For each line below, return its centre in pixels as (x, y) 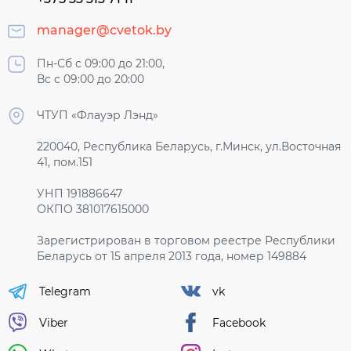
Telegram (65, 291)
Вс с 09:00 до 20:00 (90, 80)
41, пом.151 (65, 163)
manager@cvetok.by (104, 30)
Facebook (239, 322)
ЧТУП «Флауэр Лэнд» (98, 116)
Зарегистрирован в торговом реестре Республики (186, 241)
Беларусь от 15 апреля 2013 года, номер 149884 (172, 257)
